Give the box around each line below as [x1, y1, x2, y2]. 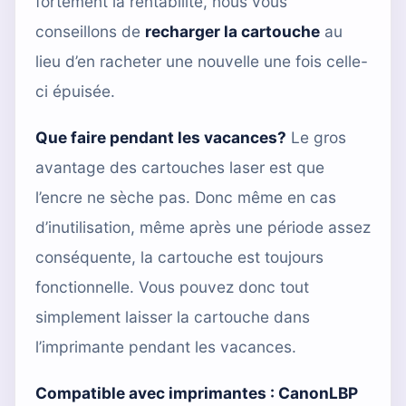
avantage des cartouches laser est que [35, 157, 324, 177]
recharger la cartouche [145, 21, 320, 41]
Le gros [286, 127, 346, 147]
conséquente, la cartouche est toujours [35, 246, 324, 266]
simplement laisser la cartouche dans [35, 306, 310, 326]
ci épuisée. [35, 81, 115, 101]
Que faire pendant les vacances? [35, 127, 286, 147]
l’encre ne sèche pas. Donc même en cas [35, 187, 336, 207]
